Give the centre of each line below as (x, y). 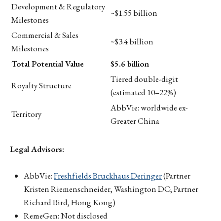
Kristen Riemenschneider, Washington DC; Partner (111, 189)
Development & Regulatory (58, 7)
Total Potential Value (48, 64)
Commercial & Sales (45, 35)
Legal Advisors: (37, 149)
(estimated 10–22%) (143, 92)
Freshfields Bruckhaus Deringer (108, 176)
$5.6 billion (130, 64)
